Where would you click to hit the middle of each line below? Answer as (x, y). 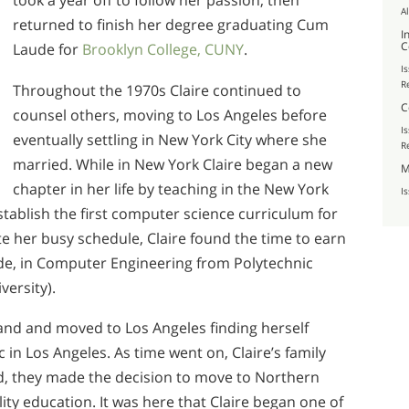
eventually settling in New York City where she (170, 139)
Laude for (47, 49)
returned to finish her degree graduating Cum (171, 25)
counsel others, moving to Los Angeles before (170, 115)
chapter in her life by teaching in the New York (171, 189)
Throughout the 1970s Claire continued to (157, 90)
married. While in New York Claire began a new (173, 164)
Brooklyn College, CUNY (163, 49)
